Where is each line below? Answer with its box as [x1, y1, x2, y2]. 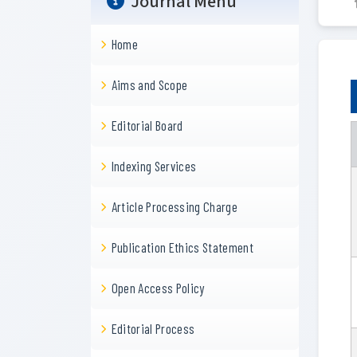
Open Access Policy [111, 280, 205, 296]
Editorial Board [111, 117, 183, 133]
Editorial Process [111, 320, 195, 336]
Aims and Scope [111, 76, 188, 92]
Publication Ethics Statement [111, 239, 254, 255]
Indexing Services [111, 158, 197, 174]
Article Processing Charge [111, 198, 238, 214]
